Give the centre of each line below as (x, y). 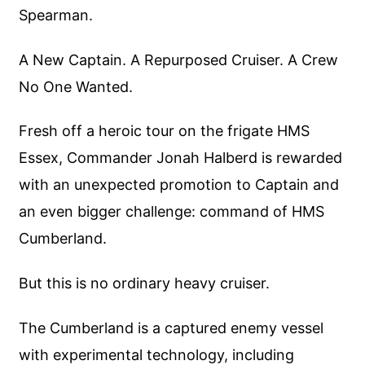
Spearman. (56, 15)
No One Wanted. (76, 86)
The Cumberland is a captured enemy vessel (172, 328)
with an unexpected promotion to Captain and (179, 185)
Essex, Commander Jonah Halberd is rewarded (181, 158)
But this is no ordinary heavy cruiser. (145, 283)
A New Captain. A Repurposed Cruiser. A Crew (179, 59)
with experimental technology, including (157, 354)
